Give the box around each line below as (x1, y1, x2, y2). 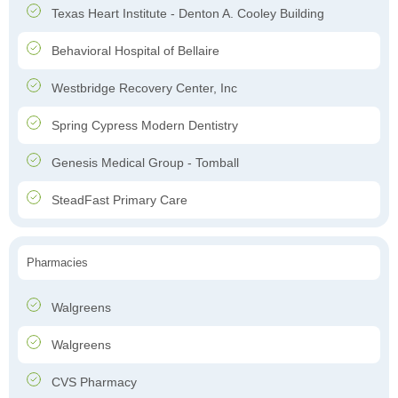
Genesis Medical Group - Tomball (48, 155, 239, 171)
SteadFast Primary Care (48, 193, 187, 208)
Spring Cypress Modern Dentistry (48, 118, 238, 133)
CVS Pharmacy (48, 375, 137, 390)
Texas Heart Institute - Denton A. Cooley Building (48, 6, 324, 21)
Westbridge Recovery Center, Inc (48, 81, 237, 96)
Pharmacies (27, 256, 88, 270)
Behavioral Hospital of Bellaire (48, 44, 219, 59)
